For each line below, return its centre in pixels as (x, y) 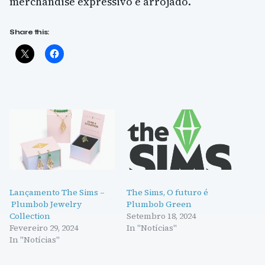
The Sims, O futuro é (167, 192)
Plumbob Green (159, 204)
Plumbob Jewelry (46, 204)
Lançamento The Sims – (57, 192)
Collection (31, 216)
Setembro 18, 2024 (161, 216)
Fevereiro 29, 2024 (44, 227)
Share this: (30, 32)
